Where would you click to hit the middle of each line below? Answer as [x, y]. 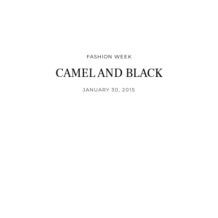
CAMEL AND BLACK [109, 73]
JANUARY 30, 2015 [109, 90]
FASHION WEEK [109, 57]
